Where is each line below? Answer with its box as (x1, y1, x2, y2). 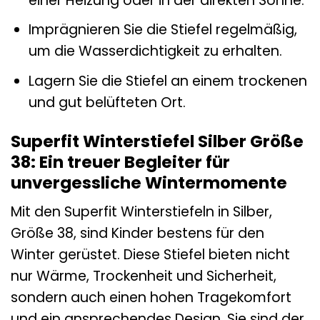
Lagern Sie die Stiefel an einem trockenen (28, 71, 307, 91)
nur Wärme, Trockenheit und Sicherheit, (11, 266, 276, 286)
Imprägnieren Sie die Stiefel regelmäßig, (28, 20, 297, 40)
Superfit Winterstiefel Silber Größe (11, 129, 304, 153)
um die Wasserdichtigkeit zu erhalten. (28, 41, 282, 61)
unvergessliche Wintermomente (11, 171, 287, 194)
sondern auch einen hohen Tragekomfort (11, 288, 291, 308)
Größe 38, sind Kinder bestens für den (11, 224, 264, 244)
